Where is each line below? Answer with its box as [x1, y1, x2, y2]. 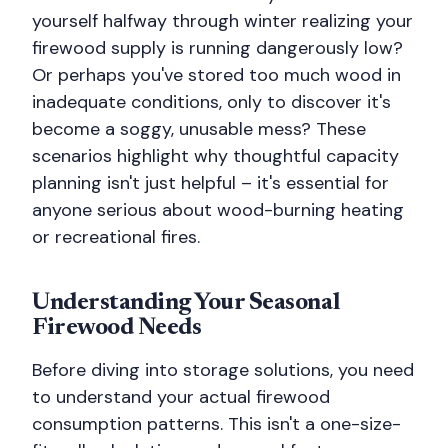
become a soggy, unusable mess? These [32, 117, 366, 141]
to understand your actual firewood [32, 385, 330, 409]
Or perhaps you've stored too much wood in [32, 63, 401, 87]
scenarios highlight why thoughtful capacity [32, 144, 399, 168]
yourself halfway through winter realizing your [32, 9, 413, 33]
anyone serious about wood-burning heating [32, 198, 404, 222]
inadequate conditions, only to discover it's [32, 90, 391, 114]
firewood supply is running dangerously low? [32, 36, 403, 60]
